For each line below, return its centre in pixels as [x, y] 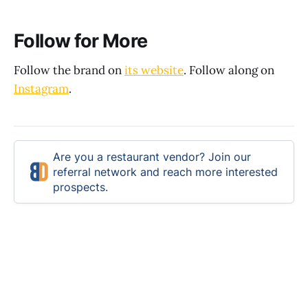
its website [154, 70]
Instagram [41, 88]
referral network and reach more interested [165, 172]
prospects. [80, 187]
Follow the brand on [69, 70]
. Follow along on [229, 70]
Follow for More [81, 41]
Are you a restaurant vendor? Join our [152, 157]
